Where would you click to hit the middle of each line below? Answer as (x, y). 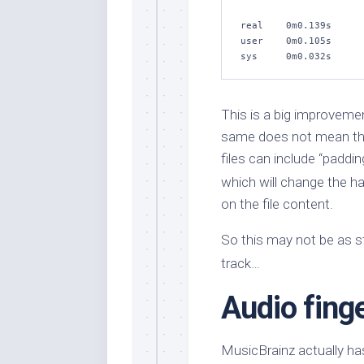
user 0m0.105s (286, 41)
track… (240, 263)
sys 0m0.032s (286, 56)
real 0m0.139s (286, 26)
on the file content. (277, 204)
